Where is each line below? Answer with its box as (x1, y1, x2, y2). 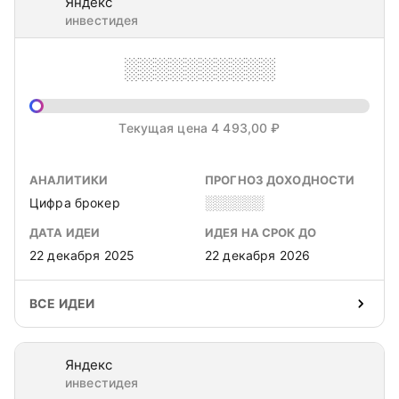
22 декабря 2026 (205, 248, 311, 263)
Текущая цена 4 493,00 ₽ (118, 120, 281, 135)
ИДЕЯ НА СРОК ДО (205, 225, 316, 240)
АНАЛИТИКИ (29, 173, 109, 187)
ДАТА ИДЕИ (29, 225, 101, 240)
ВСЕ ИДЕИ (29, 296, 95, 311)
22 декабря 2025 (29, 248, 135, 263)
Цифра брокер (29, 195, 120, 210)
